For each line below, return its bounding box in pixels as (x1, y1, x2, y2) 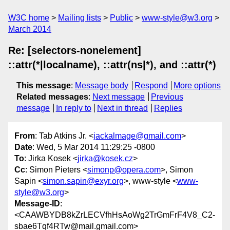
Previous (150, 92, 183, 101)
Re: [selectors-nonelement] (8, 45, 141, 56)
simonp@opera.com (87, 165, 161, 175)
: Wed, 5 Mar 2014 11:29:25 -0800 (32, 143, 155, 152)
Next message (92, 92, 145, 101)
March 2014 (8, 25, 51, 33)
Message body (75, 81, 128, 90)
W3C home (8, 13, 49, 22)
